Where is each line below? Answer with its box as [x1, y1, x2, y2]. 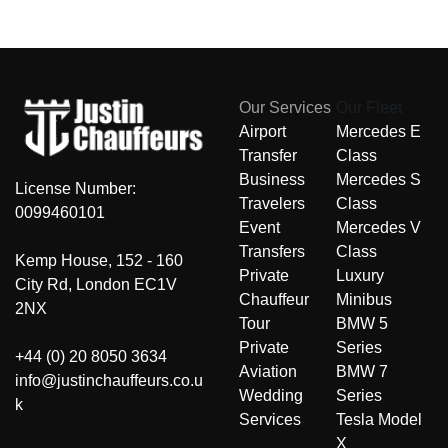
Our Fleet [336, 99, 402, 117]
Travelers [239, 195, 305, 213]
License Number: [15, 179, 136, 197]
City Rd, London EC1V [15, 275, 177, 293]
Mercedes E [336, 123, 421, 141]
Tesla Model [336, 411, 422, 429]
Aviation [239, 363, 297, 381]
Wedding [239, 387, 303, 405]
